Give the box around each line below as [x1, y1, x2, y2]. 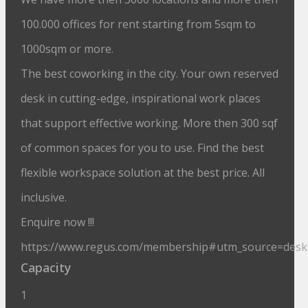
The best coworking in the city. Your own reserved [21, 66, 279, 81]
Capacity [21, 259, 71, 276]
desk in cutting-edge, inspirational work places [21, 91, 261, 106]
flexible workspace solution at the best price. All [21, 165, 265, 180]
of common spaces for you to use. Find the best [21, 140, 265, 155]
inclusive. [21, 190, 67, 205]
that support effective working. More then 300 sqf [21, 115, 278, 131]
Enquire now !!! [21, 214, 95, 230]
